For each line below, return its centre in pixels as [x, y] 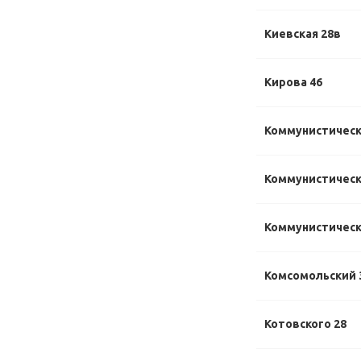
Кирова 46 [293, 82]
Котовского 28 [305, 324]
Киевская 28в [303, 34]
